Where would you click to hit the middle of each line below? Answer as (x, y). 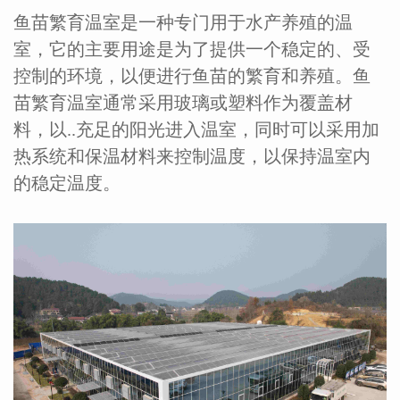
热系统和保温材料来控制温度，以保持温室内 (192, 156)
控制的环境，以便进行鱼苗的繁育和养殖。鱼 (192, 76)
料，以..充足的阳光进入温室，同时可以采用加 (196, 129)
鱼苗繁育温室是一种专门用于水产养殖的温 (183, 22)
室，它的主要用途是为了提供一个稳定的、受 (192, 49)
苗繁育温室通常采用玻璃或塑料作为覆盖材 (183, 103)
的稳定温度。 (67, 183)
